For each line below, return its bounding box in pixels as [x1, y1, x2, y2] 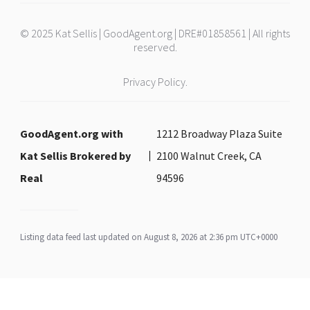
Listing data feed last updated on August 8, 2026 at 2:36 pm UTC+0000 [20, 231, 277, 243]
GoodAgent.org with [20, 127, 123, 140]
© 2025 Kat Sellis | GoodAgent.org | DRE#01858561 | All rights [20, 26, 290, 40]
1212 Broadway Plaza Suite [156, 127, 283, 140]
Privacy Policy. [122, 75, 188, 89]
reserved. [133, 40, 177, 54]
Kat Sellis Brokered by [20, 149, 131, 163]
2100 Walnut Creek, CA [156, 149, 262, 163]
